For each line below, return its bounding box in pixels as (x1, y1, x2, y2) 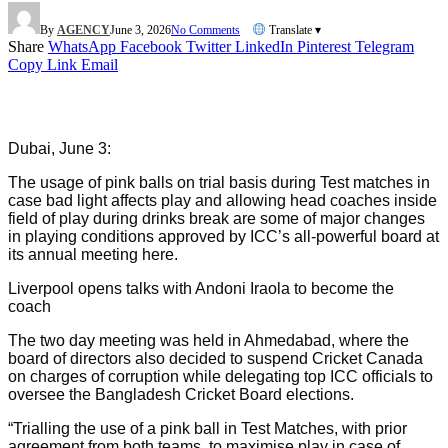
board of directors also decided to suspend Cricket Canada (8, 349, 423, 367)
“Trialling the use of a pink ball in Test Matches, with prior (8, 419, 407, 437)
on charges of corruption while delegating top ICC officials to (8, 367, 433, 385)
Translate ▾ (265, 22, 321, 37)
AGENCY (57, 22, 110, 37)
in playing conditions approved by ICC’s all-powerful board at (8, 227, 439, 245)
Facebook (120, 37, 182, 55)
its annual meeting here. (8, 245, 178, 263)
